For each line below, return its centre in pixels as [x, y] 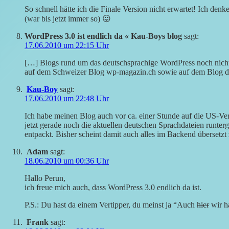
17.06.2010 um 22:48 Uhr [67, 99]
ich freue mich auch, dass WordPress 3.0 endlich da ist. [113, 188]
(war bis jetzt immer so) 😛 [68, 19]
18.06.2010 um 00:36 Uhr [67, 161]
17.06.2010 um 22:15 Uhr [67, 45]
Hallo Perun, [45, 178]
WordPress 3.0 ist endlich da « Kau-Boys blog [103, 36]
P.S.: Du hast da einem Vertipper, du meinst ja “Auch [111, 205]
